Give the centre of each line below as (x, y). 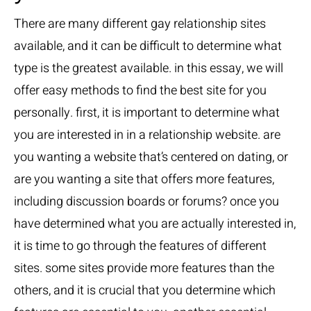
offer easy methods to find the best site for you (140, 91)
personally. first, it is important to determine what (147, 113)
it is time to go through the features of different (140, 246)
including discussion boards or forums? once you (146, 202)
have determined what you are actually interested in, (155, 224)
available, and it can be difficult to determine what (148, 47)
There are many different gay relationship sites (140, 24)
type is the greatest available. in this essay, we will (149, 69)
